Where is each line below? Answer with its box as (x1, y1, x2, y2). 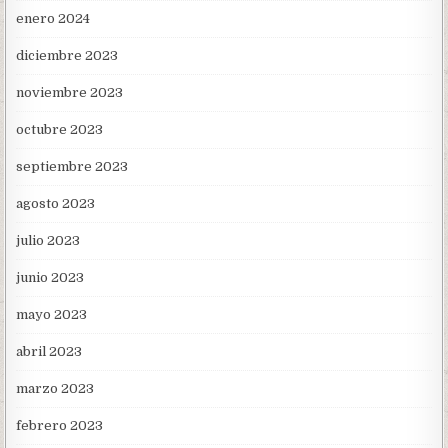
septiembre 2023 (16, 159, 129, 175)
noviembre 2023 (16, 85, 124, 101)
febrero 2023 (16, 418, 104, 434)
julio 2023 (16, 233, 81, 249)
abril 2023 (16, 344, 83, 360)
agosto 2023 (16, 196, 96, 212)
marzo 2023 (16, 381, 95, 397)
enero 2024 (16, 11, 91, 27)
